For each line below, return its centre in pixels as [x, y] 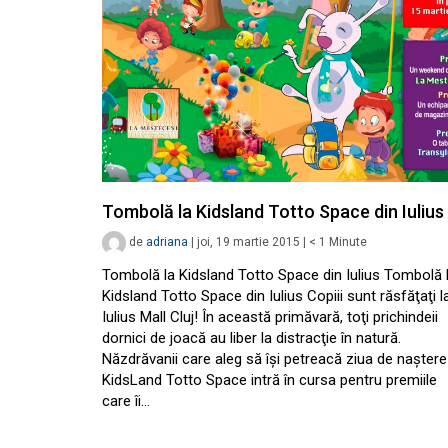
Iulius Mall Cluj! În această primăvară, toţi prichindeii [270, 317]
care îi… [126, 401]
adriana [167, 242]
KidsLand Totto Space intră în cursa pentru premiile [269, 380]
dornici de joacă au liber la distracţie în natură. [251, 338]
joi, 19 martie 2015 [248, 242]
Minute [348, 242]
